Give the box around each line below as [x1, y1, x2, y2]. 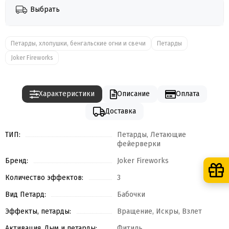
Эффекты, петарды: [5, 207, 71, 216]
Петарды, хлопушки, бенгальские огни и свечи [11, 40, 146, 48]
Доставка [105, 107, 136, 116]
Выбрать [30, 5, 60, 14]
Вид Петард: [5, 190, 46, 199]
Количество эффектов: [5, 173, 83, 182]
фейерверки [117, 140, 161, 149]
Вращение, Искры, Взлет [117, 207, 202, 216]
